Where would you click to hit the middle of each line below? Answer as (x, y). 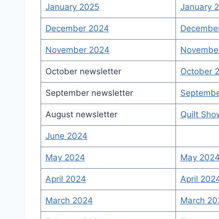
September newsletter (89, 93)
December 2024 (77, 28)
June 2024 (66, 136)
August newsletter (81, 114)
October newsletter (83, 71)
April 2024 (66, 179)
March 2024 (69, 200)
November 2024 (77, 50)
